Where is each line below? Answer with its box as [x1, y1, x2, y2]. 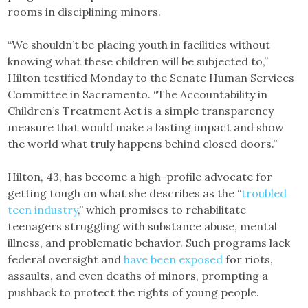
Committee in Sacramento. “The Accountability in [8, 87, 268, 101]
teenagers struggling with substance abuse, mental [8, 219, 278, 233]
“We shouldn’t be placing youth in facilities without [8, 38, 271, 52]
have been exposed [124, 252, 223, 266]
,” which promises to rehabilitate [78, 203, 247, 217]
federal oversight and [8, 252, 124, 266]
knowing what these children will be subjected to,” [8, 54, 269, 68]
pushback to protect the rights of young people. [8, 285, 260, 299]
